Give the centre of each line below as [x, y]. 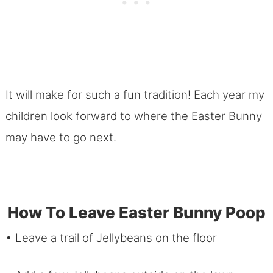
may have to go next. [62, 138]
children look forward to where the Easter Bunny [133, 116]
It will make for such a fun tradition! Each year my [135, 95]
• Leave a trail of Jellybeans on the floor [111, 238]
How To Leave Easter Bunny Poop [136, 213]
